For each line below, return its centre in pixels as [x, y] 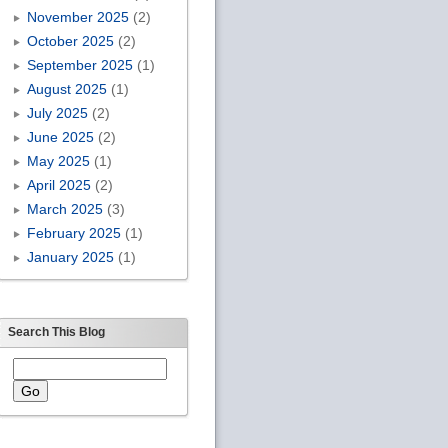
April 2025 [58, 184]
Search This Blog [56, 331]
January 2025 [70, 256]
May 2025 [58, 160]
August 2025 [66, 88]
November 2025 [77, 16]
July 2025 [57, 112]
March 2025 [64, 208]
